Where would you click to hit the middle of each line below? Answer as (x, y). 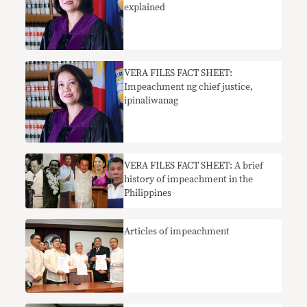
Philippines (148, 193)
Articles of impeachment (177, 232)
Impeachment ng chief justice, (189, 87)
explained (145, 8)
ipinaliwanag (151, 100)
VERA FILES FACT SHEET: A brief (194, 165)
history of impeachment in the (189, 179)
